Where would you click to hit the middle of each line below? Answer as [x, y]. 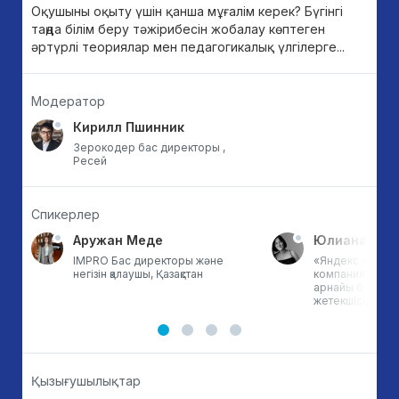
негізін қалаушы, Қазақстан [138, 274]
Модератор [68, 101]
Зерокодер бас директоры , [149, 147]
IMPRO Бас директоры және [148, 261]
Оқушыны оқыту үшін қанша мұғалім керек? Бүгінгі [187, 11]
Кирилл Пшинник [129, 127]
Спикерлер [65, 214]
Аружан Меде [118, 240]
